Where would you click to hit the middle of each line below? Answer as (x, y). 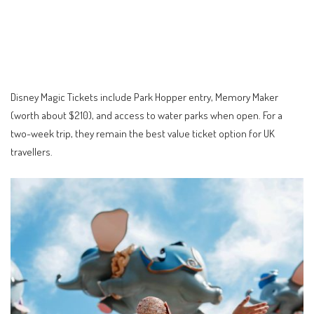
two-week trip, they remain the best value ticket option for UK (143, 133)
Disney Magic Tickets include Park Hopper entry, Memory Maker (144, 96)
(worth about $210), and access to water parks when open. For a (146, 115)
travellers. (32, 151)
